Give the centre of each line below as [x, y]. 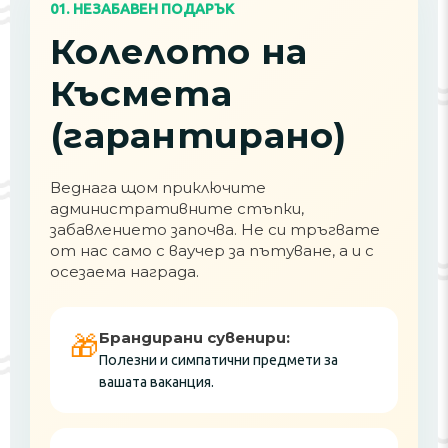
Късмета [141, 93]
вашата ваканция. [156, 382]
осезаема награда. [124, 271]
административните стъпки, [177, 208]
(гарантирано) [198, 135]
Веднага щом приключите [158, 187]
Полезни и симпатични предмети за [218, 360]
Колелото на [179, 51]
